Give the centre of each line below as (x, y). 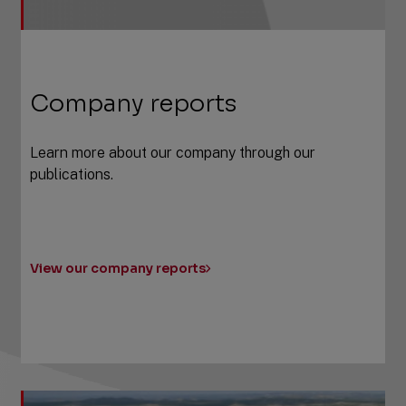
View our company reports (118, 268)
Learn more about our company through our (173, 152)
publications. (72, 174)
